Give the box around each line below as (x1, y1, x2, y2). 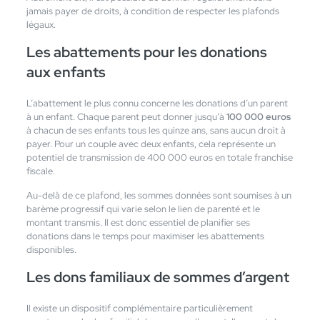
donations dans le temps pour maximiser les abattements (26, 229, 264, 242)
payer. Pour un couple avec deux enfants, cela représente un (26, 137, 276, 150)
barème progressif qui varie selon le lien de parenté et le (26, 202, 260, 215)
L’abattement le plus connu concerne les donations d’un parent (26, 96, 288, 109)
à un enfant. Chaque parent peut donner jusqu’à (26, 110, 226, 123)
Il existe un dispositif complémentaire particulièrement (26, 301, 253, 314)
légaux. (26, 18, 56, 31)
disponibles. (26, 243, 76, 256)
